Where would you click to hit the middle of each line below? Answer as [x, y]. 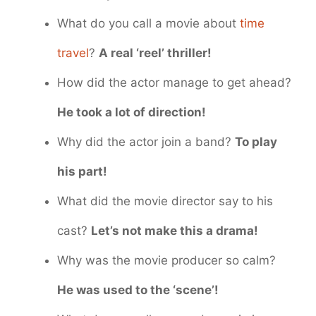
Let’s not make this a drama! [175, 230]
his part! [82, 171]
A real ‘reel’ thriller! [155, 53]
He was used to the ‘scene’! [138, 290]
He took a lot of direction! [132, 112]
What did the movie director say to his [165, 201]
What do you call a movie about [148, 23]
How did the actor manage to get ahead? [174, 82]
